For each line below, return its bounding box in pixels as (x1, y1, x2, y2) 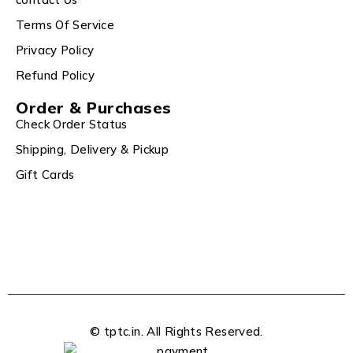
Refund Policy (16, 68, 95, 84)
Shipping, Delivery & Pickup (16, 142, 169, 158)
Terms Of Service (16, 17, 114, 33)
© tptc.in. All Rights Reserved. (90, 324, 263, 340)
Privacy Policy (16, 43, 95, 58)
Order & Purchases (16, 98, 172, 118)
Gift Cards (16, 167, 75, 183)
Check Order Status (16, 117, 128, 132)
